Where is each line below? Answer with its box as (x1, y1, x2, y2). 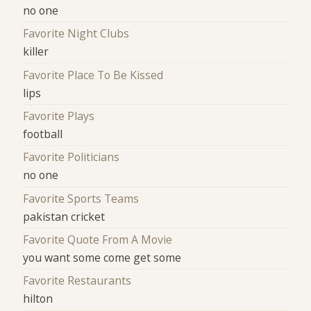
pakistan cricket (23, 208, 106, 224)
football (23, 126, 63, 142)
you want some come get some (23, 250, 182, 266)
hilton (23, 291, 53, 307)
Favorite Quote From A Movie (23, 232, 173, 248)
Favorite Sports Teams (23, 190, 140, 206)
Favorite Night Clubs (23, 26, 130, 42)
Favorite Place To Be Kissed (23, 67, 164, 83)
